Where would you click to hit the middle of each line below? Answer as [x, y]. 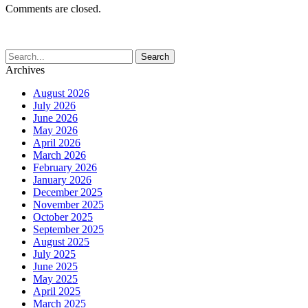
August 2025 [61, 241]
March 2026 [59, 155]
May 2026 [55, 130]
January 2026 [62, 179]
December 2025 [68, 192]
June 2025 [55, 266]
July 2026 [54, 105]
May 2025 [55, 278]
